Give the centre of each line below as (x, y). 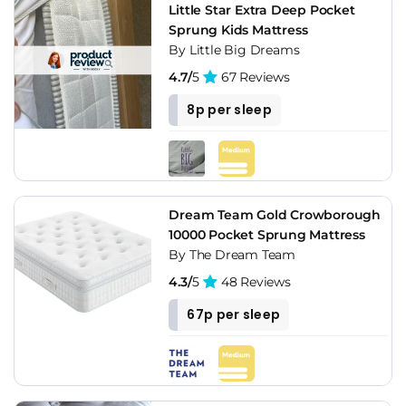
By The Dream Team (232, 254)
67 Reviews (254, 77)
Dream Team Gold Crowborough (275, 214)
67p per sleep (234, 314)
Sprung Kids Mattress (238, 29)
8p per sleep (229, 109)
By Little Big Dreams (234, 49)
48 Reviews (254, 281)
